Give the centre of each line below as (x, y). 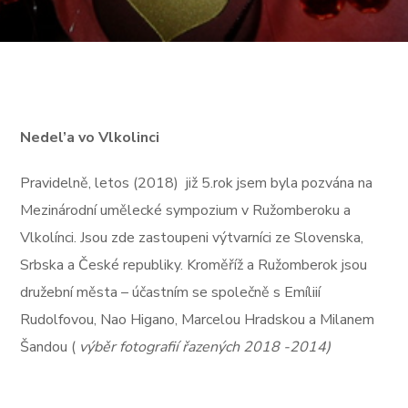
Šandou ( (50, 347)
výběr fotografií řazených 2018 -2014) (205, 347)
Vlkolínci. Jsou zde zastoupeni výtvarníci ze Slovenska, (192, 238)
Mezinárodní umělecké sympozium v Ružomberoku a (186, 210)
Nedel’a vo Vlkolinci (90, 138)
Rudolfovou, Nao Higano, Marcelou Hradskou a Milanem (198, 320)
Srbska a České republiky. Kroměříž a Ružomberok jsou (194, 265)
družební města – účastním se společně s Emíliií (171, 292)
